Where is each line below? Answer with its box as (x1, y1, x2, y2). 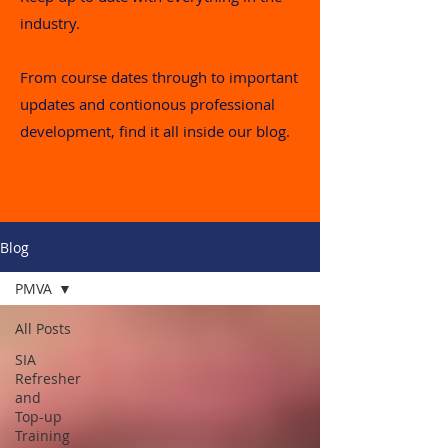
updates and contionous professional (20, 94, 275, 114)
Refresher (15, 369, 81, 388)
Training (15, 426, 70, 445)
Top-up (15, 407, 62, 426)
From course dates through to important (20, 67, 298, 87)
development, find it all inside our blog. (20, 121, 294, 141)
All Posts (15, 319, 71, 338)
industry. (20, 13, 80, 33)
